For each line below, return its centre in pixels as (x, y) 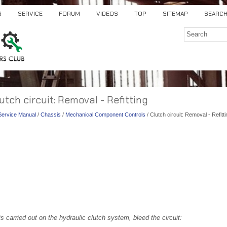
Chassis (51, 115)
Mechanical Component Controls (105, 115)
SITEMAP (175, 14)
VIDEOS (107, 14)
